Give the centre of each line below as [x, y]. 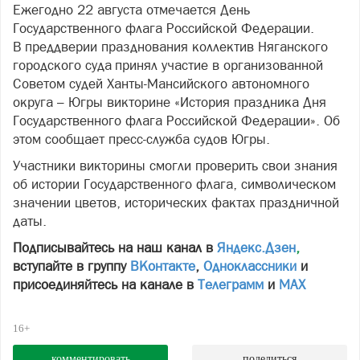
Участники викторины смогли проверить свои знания [175, 166]
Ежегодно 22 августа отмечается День [131, 10]
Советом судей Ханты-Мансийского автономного [161, 84]
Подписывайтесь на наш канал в [115, 248]
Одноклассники [250, 266]
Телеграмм [231, 285]
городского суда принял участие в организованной [168, 65]
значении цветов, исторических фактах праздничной [176, 203]
